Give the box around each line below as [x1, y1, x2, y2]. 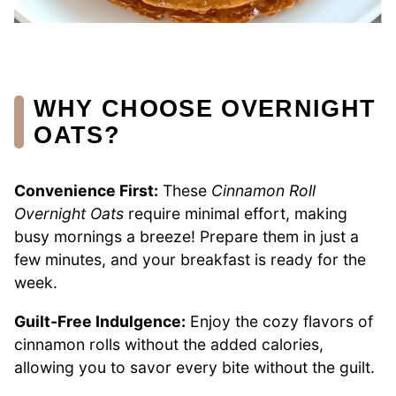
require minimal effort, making [124, 204, 347, 224]
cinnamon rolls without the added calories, [14, 334, 324, 354]
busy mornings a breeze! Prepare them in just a [14, 227, 359, 247]
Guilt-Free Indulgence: [14, 311, 186, 331]
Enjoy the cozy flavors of [186, 311, 373, 331]
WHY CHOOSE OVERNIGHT [34, 94, 377, 122]
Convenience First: [14, 181, 158, 201]
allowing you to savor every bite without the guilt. [14, 357, 375, 377]
